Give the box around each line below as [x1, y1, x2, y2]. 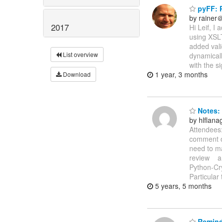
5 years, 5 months [153, 180, 212, 191]
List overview [61, 50, 98, 58]
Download [61, 69, 91, 78]
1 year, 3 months [153, 69, 208, 80]
